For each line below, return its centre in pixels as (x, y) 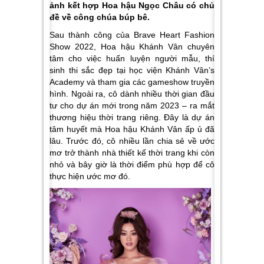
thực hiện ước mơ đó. (90, 176)
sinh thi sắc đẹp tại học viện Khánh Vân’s (132, 70)
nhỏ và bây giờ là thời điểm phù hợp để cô (132, 164)
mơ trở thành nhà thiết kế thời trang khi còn (132, 153)
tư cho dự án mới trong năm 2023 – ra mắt (132, 105)
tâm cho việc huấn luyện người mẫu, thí (132, 58)
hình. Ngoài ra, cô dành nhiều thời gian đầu (132, 94)
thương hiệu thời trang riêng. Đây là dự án (132, 117)
